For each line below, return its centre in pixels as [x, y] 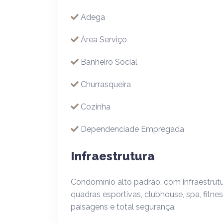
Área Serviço [104, 40]
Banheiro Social [109, 62]
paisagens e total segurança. [123, 207]
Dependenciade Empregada [132, 129]
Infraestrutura [113, 156]
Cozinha [96, 107]
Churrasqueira [106, 84]
